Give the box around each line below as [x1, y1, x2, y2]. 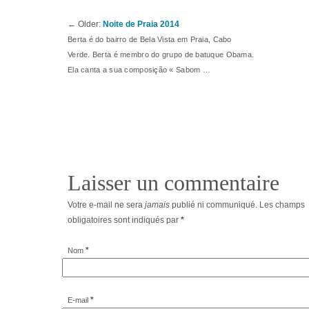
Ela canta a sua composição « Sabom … [68, 65, 210, 74]
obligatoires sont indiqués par [68, 215, 181, 225]
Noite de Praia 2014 [103, 19, 179, 29]
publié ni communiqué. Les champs [170, 199, 305, 210]
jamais [145, 199, 170, 210]
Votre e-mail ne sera [68, 199, 145, 210]
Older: [76, 19, 103, 29]
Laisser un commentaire [68, 170, 279, 195]
